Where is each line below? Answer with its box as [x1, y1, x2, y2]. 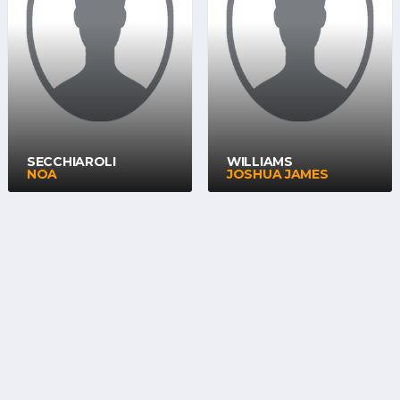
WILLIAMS [227, 154, 293, 170]
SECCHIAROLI [27, 154, 116, 170]
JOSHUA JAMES [227, 166, 329, 182]
